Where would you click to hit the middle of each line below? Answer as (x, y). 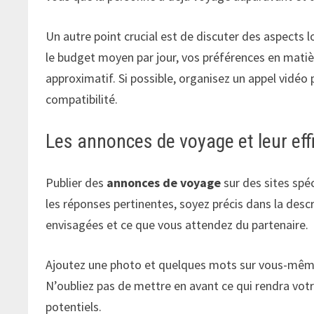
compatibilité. (82, 99)
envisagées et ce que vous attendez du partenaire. (177, 224)
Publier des (76, 182)
